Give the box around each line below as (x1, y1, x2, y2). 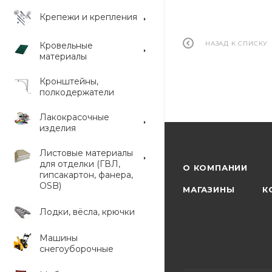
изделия (39, 123, 76, 134)
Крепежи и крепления (39, 12, 137, 22)
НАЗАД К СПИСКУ (205, 39, 268, 48)
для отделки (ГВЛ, (39, 158, 120, 169)
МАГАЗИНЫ (183, 185, 235, 194)
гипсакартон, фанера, (39, 169, 133, 180)
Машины (39, 233, 78, 243)
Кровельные (39, 40, 93, 51)
